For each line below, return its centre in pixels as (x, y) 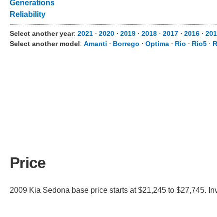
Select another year (42, 33)
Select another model (45, 44)
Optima (157, 44)
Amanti (95, 44)
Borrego (126, 44)
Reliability (28, 14)
